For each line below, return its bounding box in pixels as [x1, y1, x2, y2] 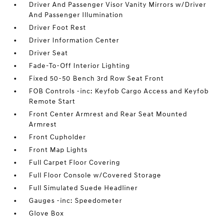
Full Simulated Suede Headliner [29, 184, 138, 192]
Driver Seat [29, 49, 68, 57]
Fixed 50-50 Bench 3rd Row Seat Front [29, 74, 164, 83]
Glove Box [29, 209, 65, 218]
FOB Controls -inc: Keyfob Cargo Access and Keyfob [29, 87, 209, 95]
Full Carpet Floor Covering [29, 158, 121, 167]
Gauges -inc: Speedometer [29, 197, 123, 205]
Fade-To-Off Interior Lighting [29, 62, 131, 70]
